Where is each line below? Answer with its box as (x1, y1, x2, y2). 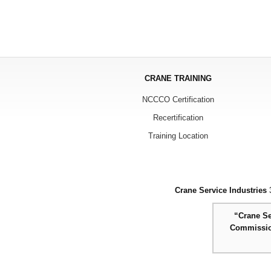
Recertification (152, 113, 203, 122)
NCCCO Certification (142, 94, 214, 104)
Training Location (148, 131, 208, 140)
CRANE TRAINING (144, 73, 212, 83)
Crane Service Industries (175, 185, 267, 195)
